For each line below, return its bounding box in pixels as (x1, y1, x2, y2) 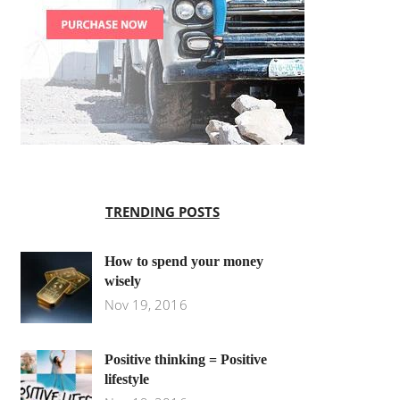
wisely (104, 273, 141, 289)
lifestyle (104, 371, 149, 387)
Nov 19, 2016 (104, 296, 187, 314)
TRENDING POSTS (104, 203, 220, 221)
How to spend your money (104, 254, 263, 270)
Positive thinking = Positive (104, 352, 267, 368)
